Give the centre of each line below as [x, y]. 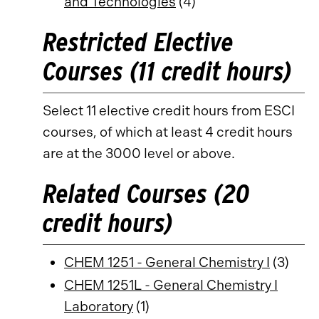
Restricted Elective [138, 42]
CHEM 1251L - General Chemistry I [171, 285]
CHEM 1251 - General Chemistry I [167, 262]
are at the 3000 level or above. [139, 153]
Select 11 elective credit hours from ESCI [169, 111]
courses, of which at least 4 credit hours [168, 132]
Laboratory [99, 307]
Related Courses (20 [146, 193]
